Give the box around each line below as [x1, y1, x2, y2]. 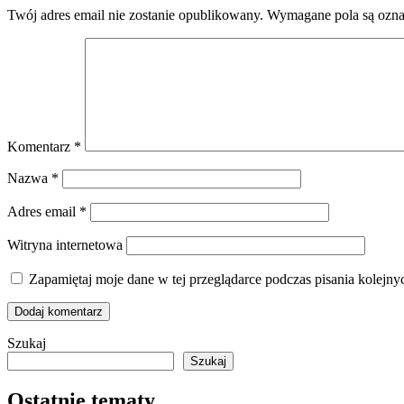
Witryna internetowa [7, 237, 123, 253]
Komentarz [7, 139, 74, 155]
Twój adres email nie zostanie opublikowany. [7, 7, 263, 23]
